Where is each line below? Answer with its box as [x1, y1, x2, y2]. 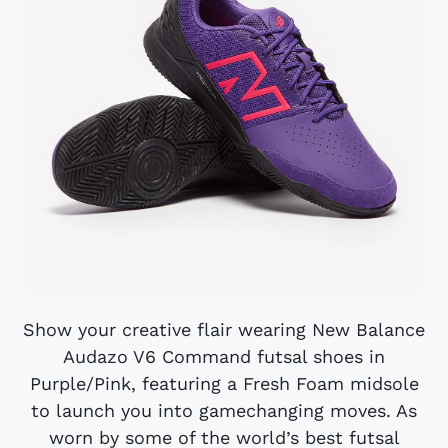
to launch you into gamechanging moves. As [31, 400, 417, 422]
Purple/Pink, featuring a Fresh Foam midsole [29, 373, 419, 395]
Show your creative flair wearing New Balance [23, 319, 425, 341]
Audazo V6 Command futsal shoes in [63, 346, 385, 368]
